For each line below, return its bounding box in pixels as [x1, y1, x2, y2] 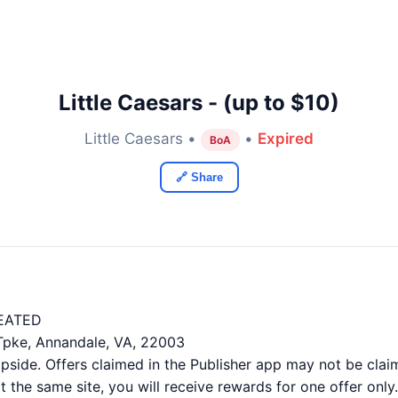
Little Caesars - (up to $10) [59, 90, 339, 115]
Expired [258, 130, 314, 147]
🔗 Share [175, 171, 223, 184]
